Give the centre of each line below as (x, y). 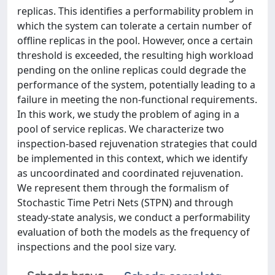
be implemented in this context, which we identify (132, 158)
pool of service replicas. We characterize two (121, 129)
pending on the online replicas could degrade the (132, 70)
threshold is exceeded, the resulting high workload (135, 55)
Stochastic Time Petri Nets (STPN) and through (125, 202)
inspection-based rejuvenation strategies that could (137, 143)
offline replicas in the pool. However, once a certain (135, 40)
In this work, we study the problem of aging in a (128, 114)
